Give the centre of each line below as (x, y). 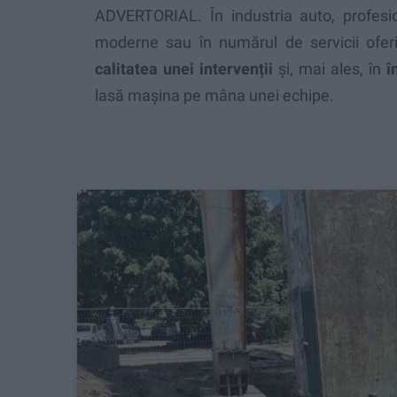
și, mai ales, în (330, 68)
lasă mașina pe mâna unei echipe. (214, 95)
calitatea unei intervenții (184, 68)
